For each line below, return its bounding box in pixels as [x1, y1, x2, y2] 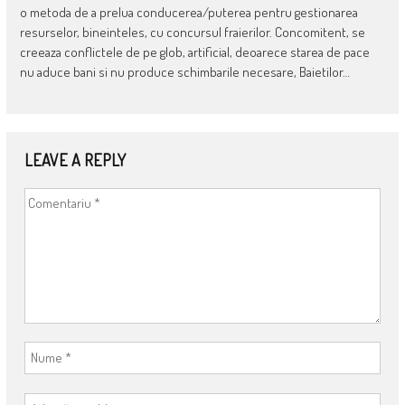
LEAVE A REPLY [24, 149, 126, 170]
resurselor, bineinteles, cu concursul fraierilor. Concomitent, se [19, 23, 365, 41]
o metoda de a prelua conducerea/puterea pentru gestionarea [19, 3, 358, 21]
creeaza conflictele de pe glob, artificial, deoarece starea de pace [19, 42, 370, 61]
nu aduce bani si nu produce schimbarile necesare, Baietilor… [19, 62, 350, 80]
